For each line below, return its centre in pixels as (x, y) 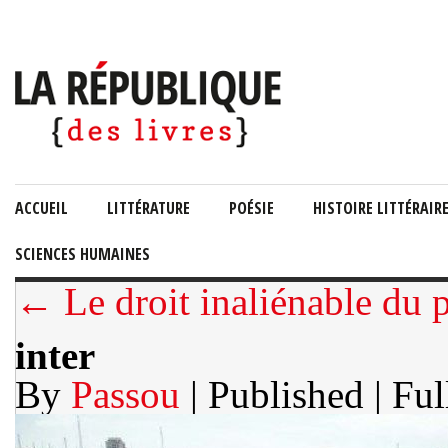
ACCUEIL (41, 208)
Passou (125, 394)
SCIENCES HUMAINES (82, 254)
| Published (277, 394)
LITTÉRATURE (148, 208)
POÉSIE (251, 208)
